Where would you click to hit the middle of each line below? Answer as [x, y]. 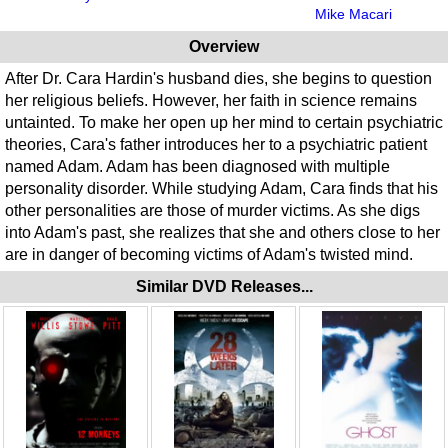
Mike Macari [353, 13]
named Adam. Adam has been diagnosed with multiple [197, 166]
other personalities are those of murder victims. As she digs [212, 210]
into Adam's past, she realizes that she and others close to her [222, 232]
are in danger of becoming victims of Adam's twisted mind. [209, 254]
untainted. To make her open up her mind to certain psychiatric [224, 122]
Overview [224, 46]
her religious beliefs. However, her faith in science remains [211, 100]
